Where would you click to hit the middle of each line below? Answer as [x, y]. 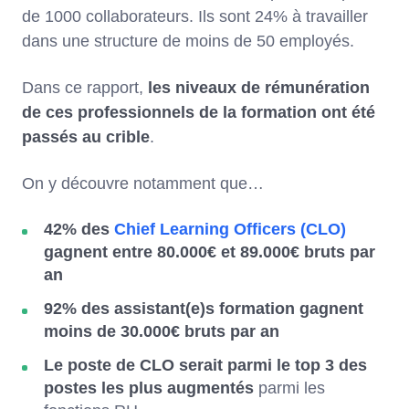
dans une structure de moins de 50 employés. [190, 41]
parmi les [292, 388]
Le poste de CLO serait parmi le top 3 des [205, 365]
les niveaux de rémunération [259, 87]
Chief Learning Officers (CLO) [230, 229]
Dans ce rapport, [85, 87]
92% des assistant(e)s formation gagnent [204, 308]
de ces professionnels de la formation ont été [199, 112]
